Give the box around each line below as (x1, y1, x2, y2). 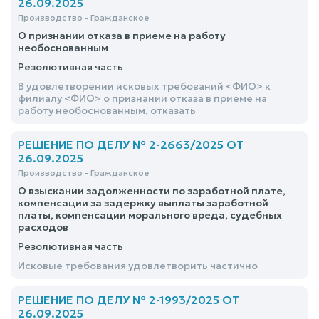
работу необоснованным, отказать (18, 104, 196, 117)
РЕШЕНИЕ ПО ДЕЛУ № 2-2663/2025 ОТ (18, 137, 244, 152)
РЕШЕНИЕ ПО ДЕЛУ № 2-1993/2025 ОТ (18, 293, 239, 307)
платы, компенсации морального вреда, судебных (18, 209, 282, 221)
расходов (18, 221, 68, 234)
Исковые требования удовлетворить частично (18, 259, 258, 272)
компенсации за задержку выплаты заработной (18, 197, 268, 209)
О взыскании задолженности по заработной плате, (18, 184, 286, 197)
